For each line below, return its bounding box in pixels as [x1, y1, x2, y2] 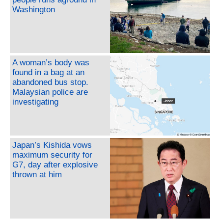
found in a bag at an [12, 68, 84, 78]
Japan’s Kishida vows [12, 140, 92, 150]
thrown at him [12, 170, 62, 180]
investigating [12, 97, 58, 107]
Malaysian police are [12, 87, 88, 97]
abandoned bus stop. [12, 78, 88, 87]
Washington [12, 5, 55, 15]
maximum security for [12, 150, 92, 160]
